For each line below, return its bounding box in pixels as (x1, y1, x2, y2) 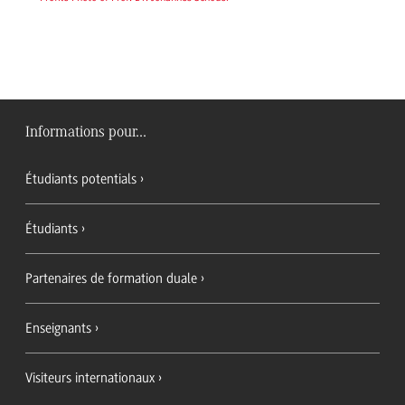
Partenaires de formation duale (25, 269, 197, 287)
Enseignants (25, 319, 91, 336)
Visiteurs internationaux (25, 369, 155, 386)
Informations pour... (25, 124, 146, 140)
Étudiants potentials (25, 170, 137, 187)
